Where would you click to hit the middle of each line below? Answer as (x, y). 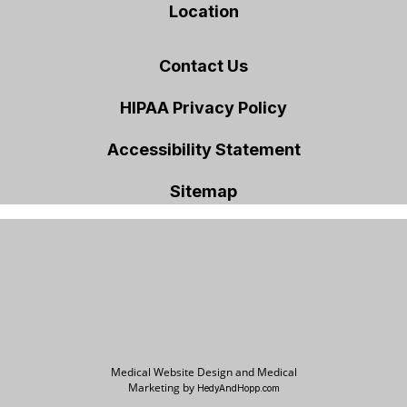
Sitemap (203, 191)
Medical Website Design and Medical (203, 372)
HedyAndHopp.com (238, 387)
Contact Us (203, 65)
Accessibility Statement (203, 149)
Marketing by (162, 387)
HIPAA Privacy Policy (203, 107)
